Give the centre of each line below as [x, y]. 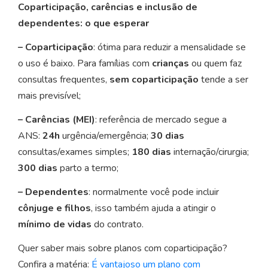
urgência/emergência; [105, 136]
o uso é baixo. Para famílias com [85, 64]
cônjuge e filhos [54, 208]
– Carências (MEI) [57, 120]
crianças [170, 64]
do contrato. [118, 225]
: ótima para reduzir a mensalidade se [170, 48]
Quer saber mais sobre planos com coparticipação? [123, 249]
